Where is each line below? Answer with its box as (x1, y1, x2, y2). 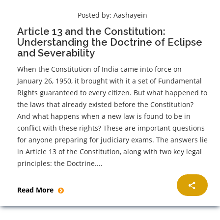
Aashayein (113, 10, 147, 20)
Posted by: (78, 10, 113, 20)
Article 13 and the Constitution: (17, 25, 165, 37)
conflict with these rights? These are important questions (17, 123, 205, 133)
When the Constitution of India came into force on (17, 64, 182, 74)
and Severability (17, 47, 95, 59)
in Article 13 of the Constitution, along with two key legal (17, 146, 202, 156)
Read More (17, 185, 55, 194)
